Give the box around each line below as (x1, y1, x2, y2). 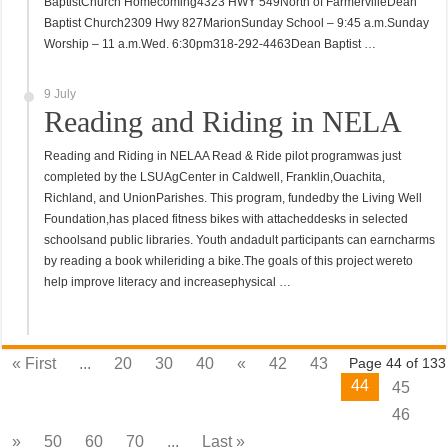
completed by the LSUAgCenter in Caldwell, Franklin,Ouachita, (44, 170, 386, 184)
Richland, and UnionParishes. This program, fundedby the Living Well (44, 191, 423, 205)
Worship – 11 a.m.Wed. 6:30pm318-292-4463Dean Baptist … (44, 37, 377, 51)
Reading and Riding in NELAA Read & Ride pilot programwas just (44, 149, 402, 163)
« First (12, 355, 57, 372)
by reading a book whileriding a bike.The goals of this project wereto (44, 254, 414, 268)
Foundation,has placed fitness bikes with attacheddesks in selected (44, 212, 409, 226)
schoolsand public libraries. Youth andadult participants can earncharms (44, 233, 436, 247)
